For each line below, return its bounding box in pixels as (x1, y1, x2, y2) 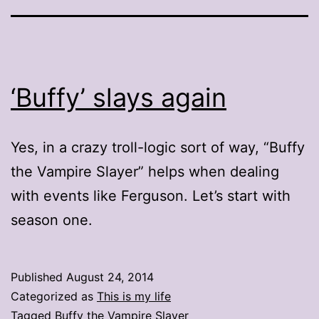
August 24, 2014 (66, 269, 154, 284)
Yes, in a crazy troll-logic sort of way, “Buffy (11, 138, 305, 156)
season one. (11, 211, 93, 229)
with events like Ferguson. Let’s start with (11, 187, 291, 204)
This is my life (97, 288, 171, 303)
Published (11, 269, 66, 284)
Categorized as (11, 288, 97, 303)
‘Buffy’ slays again (11, 81, 226, 113)
